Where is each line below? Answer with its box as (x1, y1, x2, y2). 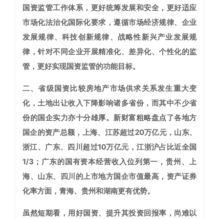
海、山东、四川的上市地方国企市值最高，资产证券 (22, 172, 197, 181)
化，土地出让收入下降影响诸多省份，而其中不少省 (22, 98, 197, 108)
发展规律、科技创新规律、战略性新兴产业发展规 (22, 32, 197, 42)
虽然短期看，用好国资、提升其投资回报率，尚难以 (22, 208, 197, 218)
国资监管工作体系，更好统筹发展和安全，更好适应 (22, 3, 197, 13)
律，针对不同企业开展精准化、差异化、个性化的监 (22, 47, 197, 57)
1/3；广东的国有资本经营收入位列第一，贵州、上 (22, 157, 197, 167)
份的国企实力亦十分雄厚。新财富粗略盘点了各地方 (22, 113, 197, 123)
